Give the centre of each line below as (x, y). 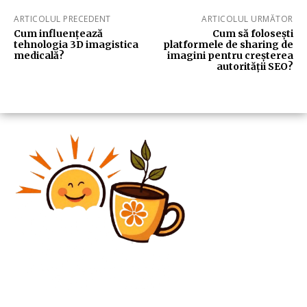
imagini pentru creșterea (230, 55)
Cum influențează (58, 33)
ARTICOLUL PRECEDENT (62, 19)
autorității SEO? (255, 66)
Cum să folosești (253, 33)
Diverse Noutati (46, 290)
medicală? (39, 55)
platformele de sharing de (228, 44)
